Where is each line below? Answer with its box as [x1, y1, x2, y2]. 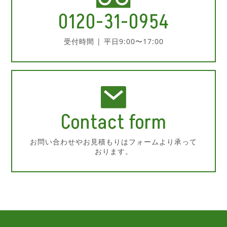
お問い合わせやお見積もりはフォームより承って [30, 137, 197, 147]
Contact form [61, 108, 166, 137]
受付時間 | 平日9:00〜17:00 [63, 36, 164, 46]
